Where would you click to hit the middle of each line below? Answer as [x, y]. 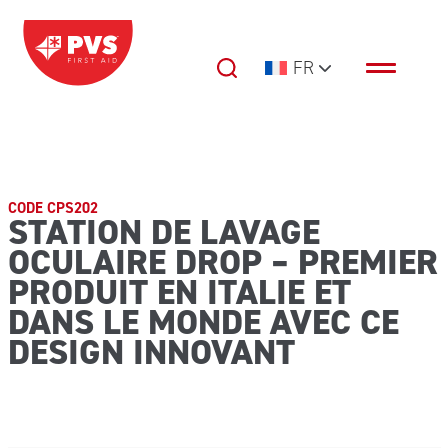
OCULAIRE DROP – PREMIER [222, 262]
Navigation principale [139, 81]
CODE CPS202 [52, 208]
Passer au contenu [76, 29]
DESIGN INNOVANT [151, 352]
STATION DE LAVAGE [163, 232]
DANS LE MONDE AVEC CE [203, 322]
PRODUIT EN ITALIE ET [179, 292]
